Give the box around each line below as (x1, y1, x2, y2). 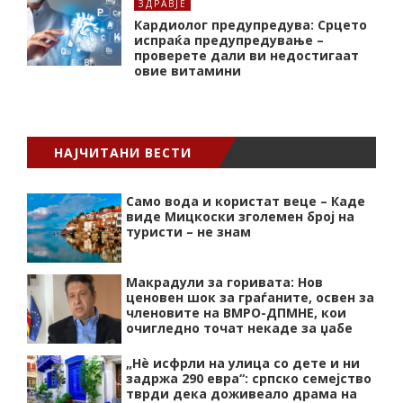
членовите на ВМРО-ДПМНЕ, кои (126, 304, 346, 322)
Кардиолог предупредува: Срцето (134, 16, 367, 34)
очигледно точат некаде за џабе (126, 319, 353, 337)
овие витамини (134, 62, 241, 80)
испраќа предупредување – (134, 31, 324, 49)
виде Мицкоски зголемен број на (126, 208, 354, 226)
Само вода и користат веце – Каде (126, 193, 365, 210)
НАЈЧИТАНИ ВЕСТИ (54, 144, 192, 162)
